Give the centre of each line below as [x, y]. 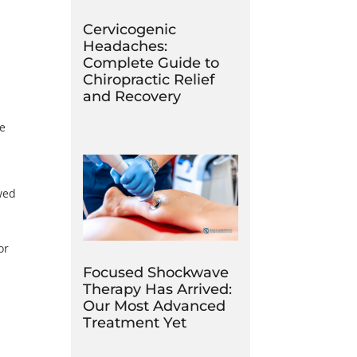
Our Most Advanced [155, 306]
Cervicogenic [130, 29]
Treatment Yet [135, 322]
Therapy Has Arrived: [158, 289]
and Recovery [132, 96]
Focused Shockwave [156, 272]
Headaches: [126, 46]
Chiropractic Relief [149, 79]
